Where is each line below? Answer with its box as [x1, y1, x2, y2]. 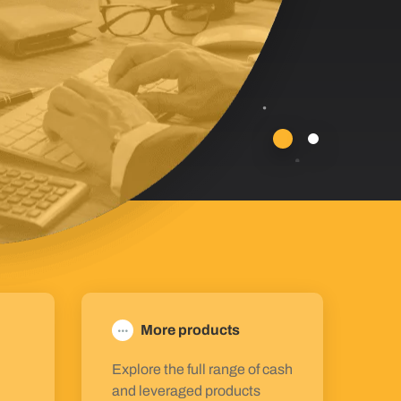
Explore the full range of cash [112, 362, 293, 377]
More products [141, 322, 240, 337]
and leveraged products [112, 383, 260, 398]
